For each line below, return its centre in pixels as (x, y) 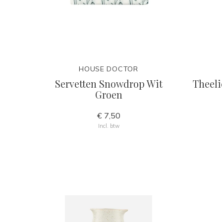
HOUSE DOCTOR (109, 69)
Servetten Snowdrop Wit (109, 83)
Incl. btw (109, 126)
